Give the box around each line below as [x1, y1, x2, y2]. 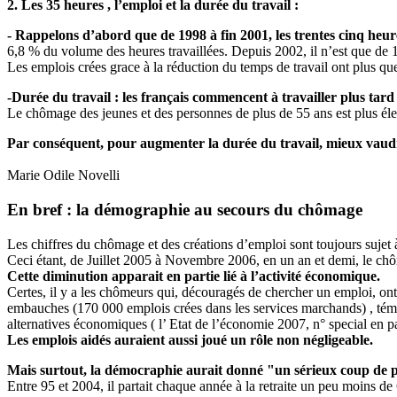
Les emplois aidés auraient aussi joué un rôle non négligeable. [7, 331, 373, 347]
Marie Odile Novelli [7, 167, 120, 183]
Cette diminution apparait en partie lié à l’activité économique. [7, 268, 380, 284]
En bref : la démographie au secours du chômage [7, 199, 362, 219]
